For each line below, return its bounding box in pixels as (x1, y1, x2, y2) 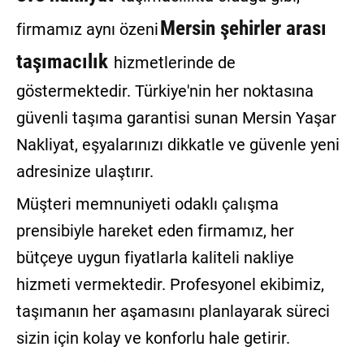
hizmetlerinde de (109, 53, 236, 73)
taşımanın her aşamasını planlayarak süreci (15, 301, 330, 322)
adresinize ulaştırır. (15, 162, 154, 182)
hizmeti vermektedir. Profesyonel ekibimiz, (15, 275, 324, 295)
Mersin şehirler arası (159, 16, 327, 41)
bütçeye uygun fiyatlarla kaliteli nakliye (15, 248, 294, 268)
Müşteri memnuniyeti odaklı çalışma (15, 194, 279, 214)
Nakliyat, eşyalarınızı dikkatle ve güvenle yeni (15, 135, 340, 155)
